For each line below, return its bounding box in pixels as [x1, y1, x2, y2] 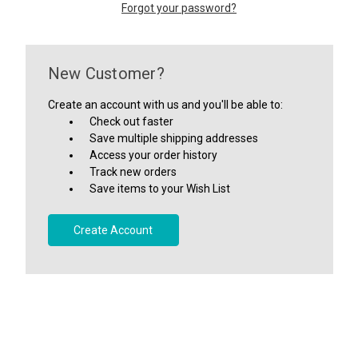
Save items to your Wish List [89, 181, 231, 195]
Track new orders [89, 165, 177, 178]
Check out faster [89, 114, 174, 128]
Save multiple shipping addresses [89, 131, 259, 145]
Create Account [74, 223, 153, 237]
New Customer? [47, 63, 165, 83]
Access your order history [89, 148, 218, 161]
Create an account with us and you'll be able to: [47, 97, 283, 111]
